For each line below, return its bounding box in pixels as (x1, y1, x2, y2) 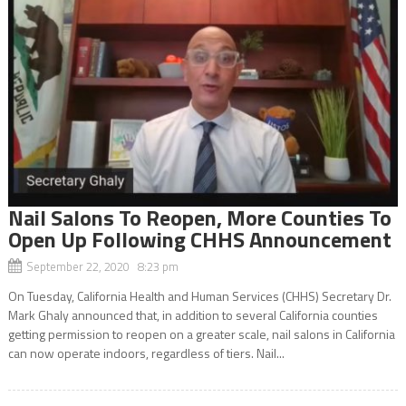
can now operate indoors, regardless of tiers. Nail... (7, 343, 285, 362)
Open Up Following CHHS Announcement (7, 222, 391, 256)
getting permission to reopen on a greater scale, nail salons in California (7, 324, 395, 343)
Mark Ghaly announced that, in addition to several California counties (7, 304, 378, 324)
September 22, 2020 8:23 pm (25, 256, 179, 275)
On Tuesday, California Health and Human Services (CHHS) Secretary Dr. (7, 285, 391, 305)
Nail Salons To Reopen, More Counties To (7, 200, 391, 234)
